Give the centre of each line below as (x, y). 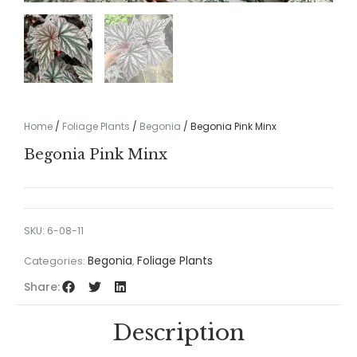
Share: (42, 286)
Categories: (55, 261)
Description (178, 332)
